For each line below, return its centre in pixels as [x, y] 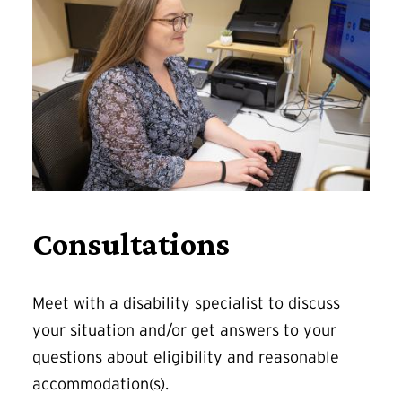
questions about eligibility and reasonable [186, 357]
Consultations [131, 244]
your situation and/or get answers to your [184, 330]
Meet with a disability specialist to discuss [186, 303]
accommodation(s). [100, 384]
